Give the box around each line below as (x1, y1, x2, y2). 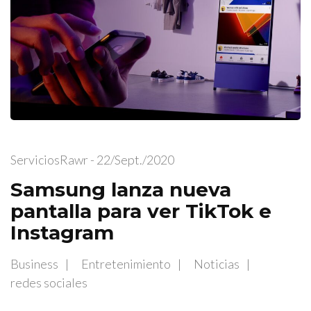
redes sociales (10, 274, 87, 290)
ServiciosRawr (10, 151, 88, 167)
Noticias (194, 255, 239, 271)
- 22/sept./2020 (88, 151, 174, 167)
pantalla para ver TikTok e (10, 199, 271, 223)
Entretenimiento (81, 255, 171, 271)
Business (10, 255, 58, 271)
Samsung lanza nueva (10, 177, 231, 201)
